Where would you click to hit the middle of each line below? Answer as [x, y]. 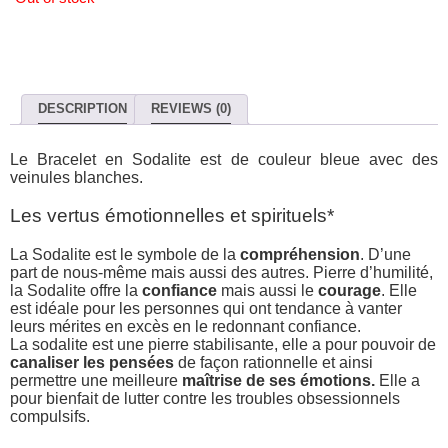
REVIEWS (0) [191, 109]
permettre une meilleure [96, 381]
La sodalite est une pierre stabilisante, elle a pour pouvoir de [223, 345]
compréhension [300, 255]
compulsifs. [50, 417]
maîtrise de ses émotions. [278, 381]
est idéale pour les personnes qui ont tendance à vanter [206, 309]
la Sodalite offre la [76, 291]
